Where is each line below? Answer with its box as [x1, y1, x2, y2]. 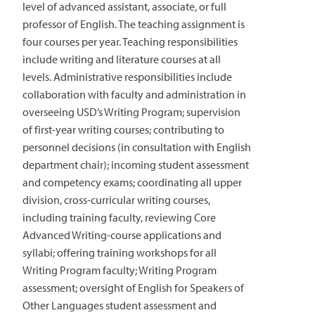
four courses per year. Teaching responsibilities [22, 34, 238, 49]
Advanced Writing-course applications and [22, 227, 221, 242]
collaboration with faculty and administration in [22, 86, 246, 101]
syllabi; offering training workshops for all [22, 245, 217, 259]
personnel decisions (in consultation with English [22, 139, 251, 154]
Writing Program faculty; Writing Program [22, 262, 217, 277]
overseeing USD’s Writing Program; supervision [22, 104, 240, 119]
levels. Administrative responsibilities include [22, 69, 232, 84]
